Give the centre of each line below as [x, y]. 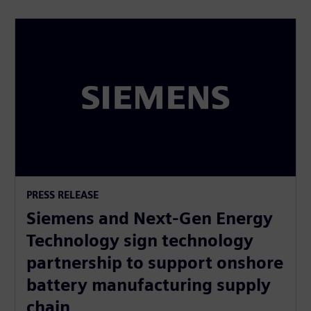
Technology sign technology [140, 240]
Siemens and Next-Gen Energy [150, 218]
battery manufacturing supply [149, 285]
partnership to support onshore [155, 262]
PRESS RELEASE [63, 194]
